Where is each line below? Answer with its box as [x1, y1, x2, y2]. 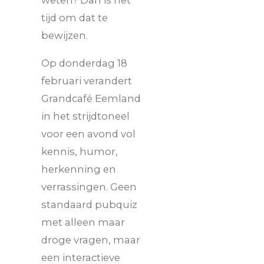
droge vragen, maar [41, 233, 140, 246]
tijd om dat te [41, 12, 108, 24]
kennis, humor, [41, 145, 118, 157]
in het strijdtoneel [41, 110, 130, 122]
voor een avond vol [41, 127, 136, 140]
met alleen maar [41, 216, 125, 228]
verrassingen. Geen [41, 180, 137, 193]
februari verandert [41, 74, 132, 87]
